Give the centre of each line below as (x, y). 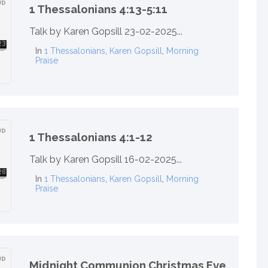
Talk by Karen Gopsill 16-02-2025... (106, 160)
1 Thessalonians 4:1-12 (91, 137)
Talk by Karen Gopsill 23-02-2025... (106, 32)
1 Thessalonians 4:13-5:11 (98, 9)
